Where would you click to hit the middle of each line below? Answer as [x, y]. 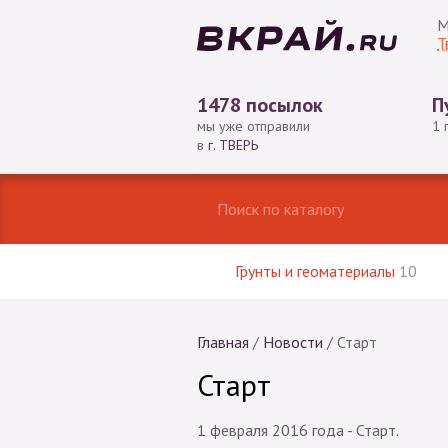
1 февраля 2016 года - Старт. [298, 430]
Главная [223, 342]
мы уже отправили [253, 126]
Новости [293, 342]
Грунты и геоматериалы [316, 271]
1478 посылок [260, 105]
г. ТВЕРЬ [233, 145]
